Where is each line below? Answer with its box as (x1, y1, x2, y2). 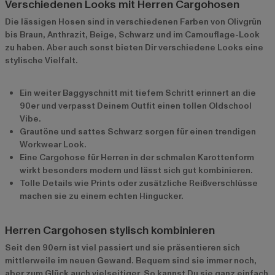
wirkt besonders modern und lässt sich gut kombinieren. (20, 165, 253, 177)
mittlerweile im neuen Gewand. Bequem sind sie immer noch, (5, 255, 257, 267)
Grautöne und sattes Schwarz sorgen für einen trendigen (20, 126, 256, 138)
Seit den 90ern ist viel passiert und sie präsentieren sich (5, 242, 240, 254)
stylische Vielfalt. (5, 55, 78, 67)
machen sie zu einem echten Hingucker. (20, 190, 184, 203)
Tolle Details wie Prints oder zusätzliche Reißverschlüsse (20, 177, 258, 190)
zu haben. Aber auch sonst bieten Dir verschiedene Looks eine (5, 42, 263, 54)
